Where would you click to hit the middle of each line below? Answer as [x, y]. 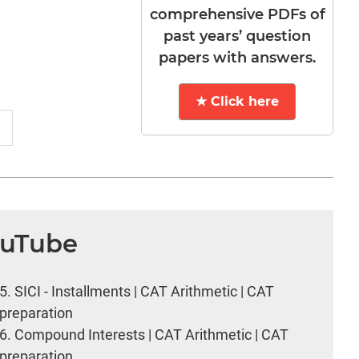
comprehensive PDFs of [237, 14]
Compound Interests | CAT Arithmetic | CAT [152, 335]
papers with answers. [238, 57]
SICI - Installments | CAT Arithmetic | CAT [145, 292]
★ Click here [238, 101]
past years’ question [238, 36]
